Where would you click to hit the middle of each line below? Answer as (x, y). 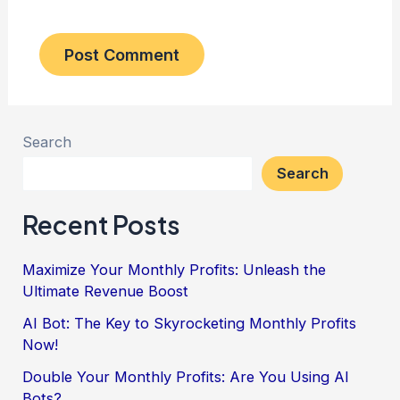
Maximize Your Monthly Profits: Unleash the (175, 269)
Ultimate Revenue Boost (106, 291)
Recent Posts (102, 225)
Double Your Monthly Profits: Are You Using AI (186, 377)
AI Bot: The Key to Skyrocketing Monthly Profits (190, 324)
